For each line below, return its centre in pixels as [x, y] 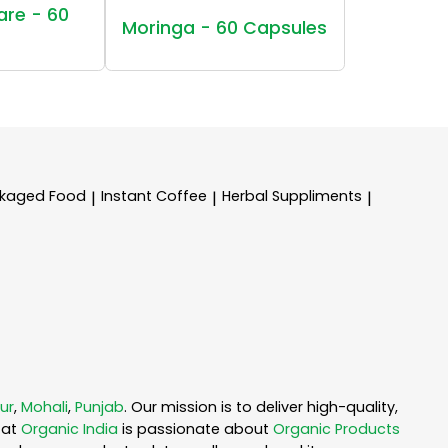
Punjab [99, 407]
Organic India [69, 429]
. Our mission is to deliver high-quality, [261, 407]
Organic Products [336, 429]
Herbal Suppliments [292, 195]
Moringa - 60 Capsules [225, 27]
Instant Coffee [154, 195]
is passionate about [195, 429]
